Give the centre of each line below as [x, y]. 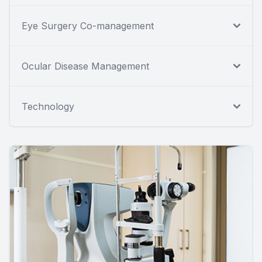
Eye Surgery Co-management [88, 26]
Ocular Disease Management [85, 66]
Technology [48, 107]
